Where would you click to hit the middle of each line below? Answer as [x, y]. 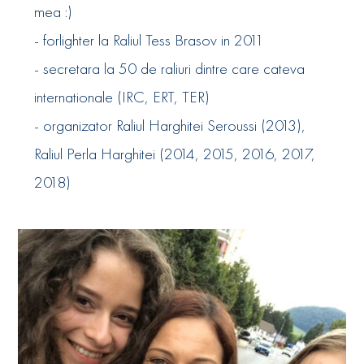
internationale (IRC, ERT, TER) [122, 97]
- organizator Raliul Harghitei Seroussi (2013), [170, 126]
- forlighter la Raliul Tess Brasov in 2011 [149, 40]
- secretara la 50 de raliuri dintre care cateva [170, 69]
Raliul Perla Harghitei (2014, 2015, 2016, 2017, [175, 154]
